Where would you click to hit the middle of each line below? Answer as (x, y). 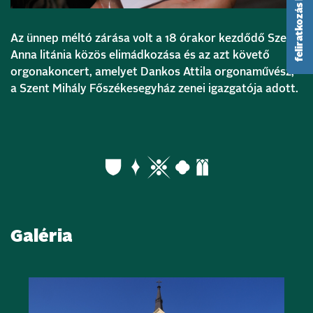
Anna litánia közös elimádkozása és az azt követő (140, 55)
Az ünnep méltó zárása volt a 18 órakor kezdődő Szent (154, 38)
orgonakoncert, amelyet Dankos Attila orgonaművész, (152, 72)
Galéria (42, 236)
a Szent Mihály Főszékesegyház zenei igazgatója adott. (154, 88)
